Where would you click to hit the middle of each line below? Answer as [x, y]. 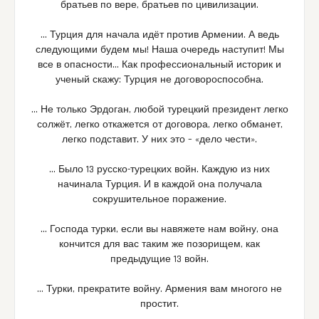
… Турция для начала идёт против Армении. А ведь [159, 35]
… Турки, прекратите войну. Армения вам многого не [159, 289]
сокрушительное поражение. [159, 200]
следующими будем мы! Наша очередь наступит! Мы [159, 50]
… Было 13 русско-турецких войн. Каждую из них [159, 170]
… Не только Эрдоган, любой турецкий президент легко [159, 110]
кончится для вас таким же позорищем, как [159, 245]
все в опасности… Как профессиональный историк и [159, 65]
